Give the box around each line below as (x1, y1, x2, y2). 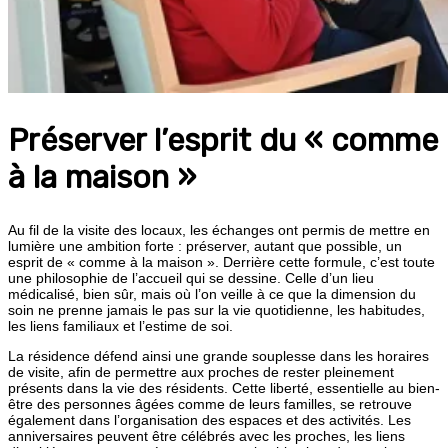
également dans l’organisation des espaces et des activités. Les (8, 411, 411, 428)
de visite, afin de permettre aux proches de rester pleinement (8, 363, 394, 380)
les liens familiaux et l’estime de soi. (8, 317, 233, 334)
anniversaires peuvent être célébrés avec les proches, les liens (8, 427, 405, 444)
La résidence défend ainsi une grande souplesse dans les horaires (8, 347, 429, 364)
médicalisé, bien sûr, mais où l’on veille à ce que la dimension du (8, 285, 416, 302)
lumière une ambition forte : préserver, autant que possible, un (8, 237, 402, 254)
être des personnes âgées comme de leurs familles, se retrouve (8, 395, 412, 412)
